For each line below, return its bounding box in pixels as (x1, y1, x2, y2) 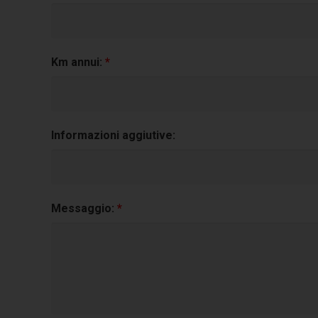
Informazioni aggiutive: (51, 128, 175, 142)
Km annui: (51, 55, 105, 69)
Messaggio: (51, 202, 117, 215)
